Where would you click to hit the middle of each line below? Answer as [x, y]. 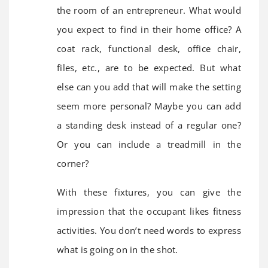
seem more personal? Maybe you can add [149, 106]
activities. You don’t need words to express [149, 231]
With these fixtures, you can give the [149, 192]
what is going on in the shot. [118, 250]
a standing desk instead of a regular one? [149, 125]
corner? [73, 164]
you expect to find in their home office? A [149, 30]
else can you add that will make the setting [149, 87]
